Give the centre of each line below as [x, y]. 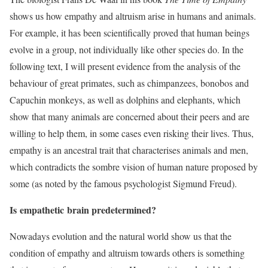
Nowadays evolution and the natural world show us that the [121, 236]
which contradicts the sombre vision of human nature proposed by [134, 167]
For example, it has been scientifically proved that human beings [130, 33]
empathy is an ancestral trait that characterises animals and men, [129, 150]
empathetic [42, 210]
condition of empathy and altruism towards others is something [127, 253]
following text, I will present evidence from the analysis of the [125, 66]
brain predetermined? [110, 210]
